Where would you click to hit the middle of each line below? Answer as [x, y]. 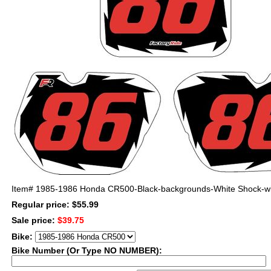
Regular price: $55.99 [55, 204]
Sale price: [34, 220]
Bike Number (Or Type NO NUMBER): [87, 250]
